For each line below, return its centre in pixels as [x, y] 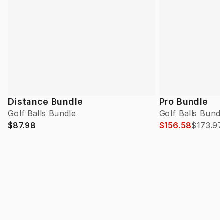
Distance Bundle [45, 102]
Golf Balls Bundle [42, 114]
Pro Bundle [184, 102]
